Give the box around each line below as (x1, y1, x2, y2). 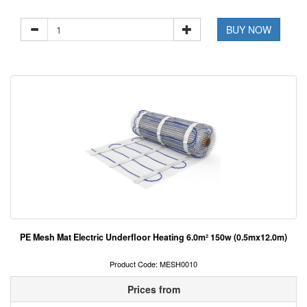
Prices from (127, 282, 180, 297)
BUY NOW (226, 23, 272, 37)
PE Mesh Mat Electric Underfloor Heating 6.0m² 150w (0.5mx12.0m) (20, 231, 287, 244)
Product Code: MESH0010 (110, 258, 197, 270)
